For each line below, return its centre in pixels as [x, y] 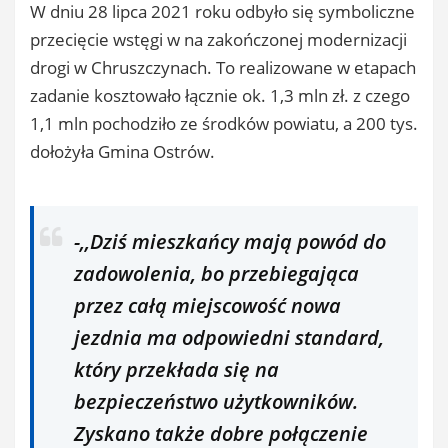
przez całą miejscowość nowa [207, 305]
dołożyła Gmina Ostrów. [122, 151]
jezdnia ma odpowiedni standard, [229, 337]
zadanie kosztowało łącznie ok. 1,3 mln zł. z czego [220, 95]
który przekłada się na [176, 369]
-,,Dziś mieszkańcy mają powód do [230, 241]
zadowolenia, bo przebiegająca [216, 273]
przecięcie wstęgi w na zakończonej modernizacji [218, 39]
